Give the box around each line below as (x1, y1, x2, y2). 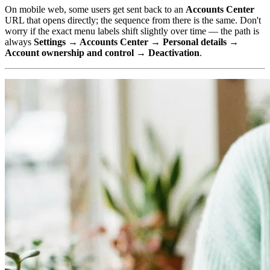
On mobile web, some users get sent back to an (5, 4, 186, 14)
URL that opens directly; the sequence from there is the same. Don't (5, 14, 261, 25)
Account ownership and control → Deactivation (5, 47, 199, 58)
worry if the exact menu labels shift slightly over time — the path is (5, 25, 259, 36)
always (5, 36, 34, 47)
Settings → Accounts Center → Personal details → (34, 36, 239, 47)
